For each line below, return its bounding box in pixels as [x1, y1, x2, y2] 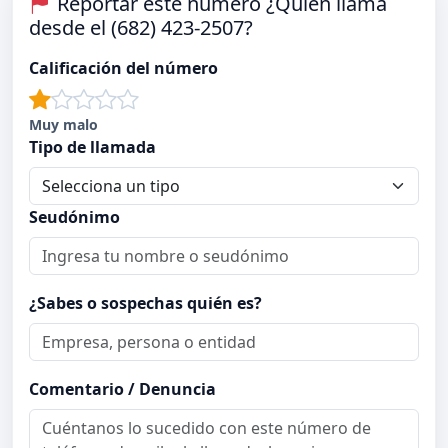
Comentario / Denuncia [29, 378, 216, 401]
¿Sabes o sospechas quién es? [29, 292, 262, 315]
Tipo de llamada [29, 136, 156, 159]
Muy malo [29, 115, 98, 135]
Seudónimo [29, 206, 120, 229]
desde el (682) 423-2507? [29, 14, 253, 42]
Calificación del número [29, 57, 218, 80]
